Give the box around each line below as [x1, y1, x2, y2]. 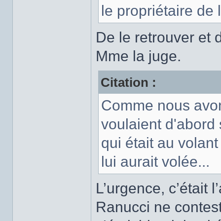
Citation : [101, 75, 156, 89]
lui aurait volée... [101, 153, 210, 170]
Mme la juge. [96, 48, 181, 64]
